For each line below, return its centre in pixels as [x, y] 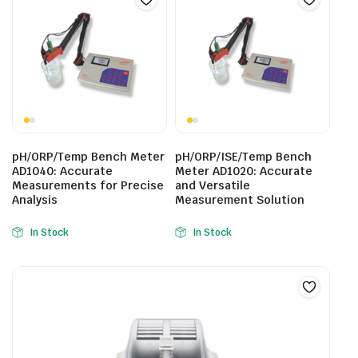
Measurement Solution [240, 200]
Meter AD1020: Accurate [244, 171]
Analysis [35, 200]
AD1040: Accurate [62, 171]
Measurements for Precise [88, 185]
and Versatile [213, 185]
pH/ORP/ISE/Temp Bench [243, 157]
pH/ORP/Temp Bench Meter [88, 157]
